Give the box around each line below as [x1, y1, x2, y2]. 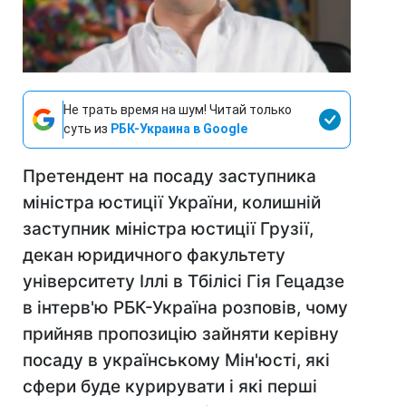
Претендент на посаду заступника [23, 166, 316, 188]
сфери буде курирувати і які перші [23, 376, 317, 398]
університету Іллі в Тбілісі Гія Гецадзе [23, 271, 344, 293]
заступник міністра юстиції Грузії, [23, 218, 314, 240]
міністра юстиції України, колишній [23, 192, 321, 214]
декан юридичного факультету [23, 245, 285, 266]
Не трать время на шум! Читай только [63, 102, 292, 118]
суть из [63, 121, 111, 137]
